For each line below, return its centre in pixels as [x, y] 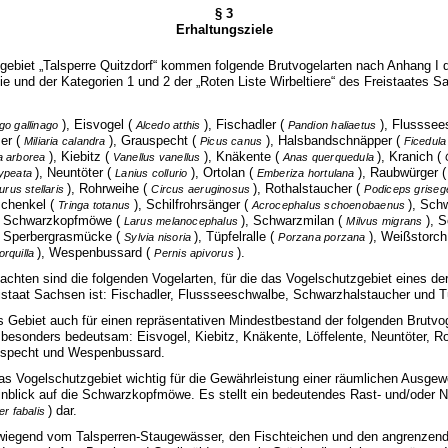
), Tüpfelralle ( [236, 236]
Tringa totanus [96, 204]
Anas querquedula [330, 156]
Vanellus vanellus [158, 156]
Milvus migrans [386, 220]
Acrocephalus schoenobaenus [330, 204]
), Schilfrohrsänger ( [192, 204]
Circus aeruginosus [202, 188]
